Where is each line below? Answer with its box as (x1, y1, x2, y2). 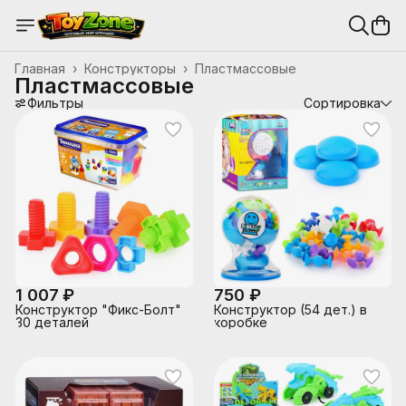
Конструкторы (84, 61, 176, 76)
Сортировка (304, 95, 381, 111)
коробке (214, 314, 267, 330)
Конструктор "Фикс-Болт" (15, 302, 181, 317)
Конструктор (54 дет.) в (214, 302, 367, 317)
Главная (14, 61, 65, 76)
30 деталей (15, 314, 89, 330)
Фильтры (27, 95, 83, 111)
